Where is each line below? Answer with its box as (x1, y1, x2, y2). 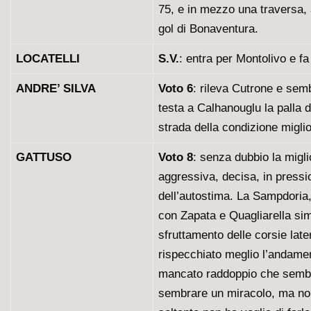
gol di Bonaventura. (158, 22, 258, 35)
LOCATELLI (16, 52, 80, 65)
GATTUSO (16, 151, 72, 164)
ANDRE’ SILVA (16, 82, 96, 95)
